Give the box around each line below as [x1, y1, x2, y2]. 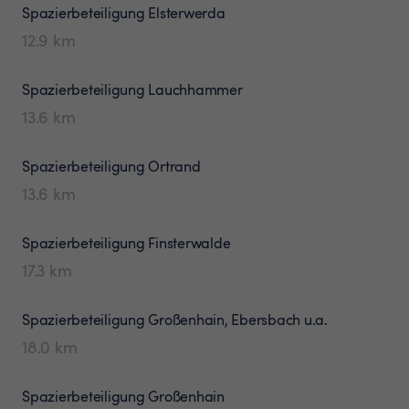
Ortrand [148, 155, 201, 176]
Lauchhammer [148, 79, 243, 100]
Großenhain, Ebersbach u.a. [148, 309, 328, 330]
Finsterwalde [148, 232, 231, 253]
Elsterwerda [148, 2, 225, 23]
